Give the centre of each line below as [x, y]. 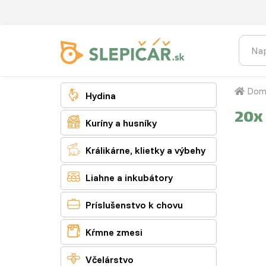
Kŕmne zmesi [113, 232]
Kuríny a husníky [120, 123]
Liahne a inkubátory [128, 178]
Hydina [99, 96]
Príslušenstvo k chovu [133, 205]
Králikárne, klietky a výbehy [144, 150]
